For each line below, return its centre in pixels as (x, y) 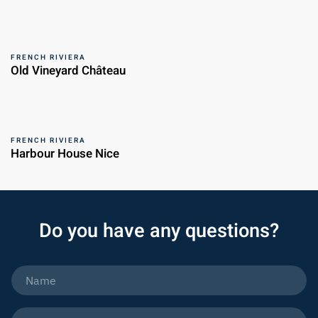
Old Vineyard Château (68, 71)
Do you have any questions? (159, 231)
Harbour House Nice (65, 154)
